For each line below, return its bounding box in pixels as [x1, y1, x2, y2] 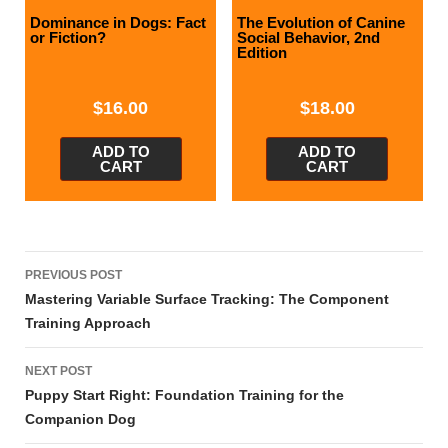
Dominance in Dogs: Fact [30, 14, 206, 32]
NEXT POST [25, 363, 92, 378]
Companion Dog [25, 410, 136, 427]
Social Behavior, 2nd [236, 29, 380, 47]
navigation [24, 286, 153, 317]
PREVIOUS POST [25, 267, 122, 282]
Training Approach [25, 314, 151, 331]
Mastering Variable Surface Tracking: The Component [25, 290, 389, 307]
